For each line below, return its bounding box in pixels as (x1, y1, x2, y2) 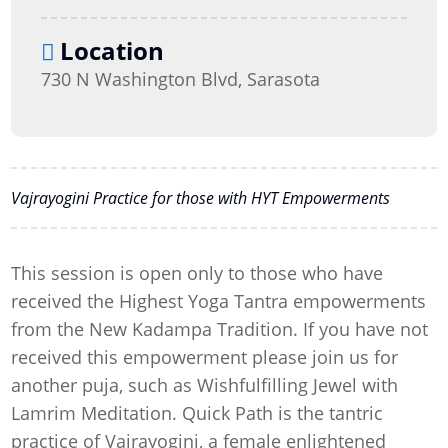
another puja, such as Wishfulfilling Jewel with (11, 372, 399, 397)
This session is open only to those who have (11, 260, 384, 285)
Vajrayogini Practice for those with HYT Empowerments (11, 186, 391, 209)
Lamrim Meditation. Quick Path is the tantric (11, 400, 384, 425)
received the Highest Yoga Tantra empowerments (11, 288, 427, 313)
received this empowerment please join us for (11, 344, 399, 369)
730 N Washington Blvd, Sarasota (41, 66, 321, 91)
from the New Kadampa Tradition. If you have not (11, 316, 429, 341)
